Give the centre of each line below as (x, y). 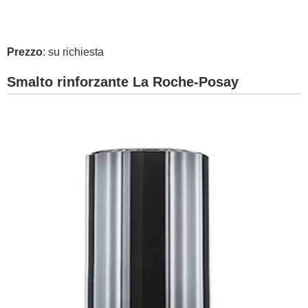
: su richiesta (73, 52)
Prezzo (25, 52)
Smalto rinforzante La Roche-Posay (123, 82)
